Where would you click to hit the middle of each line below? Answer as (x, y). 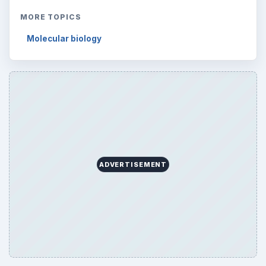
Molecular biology (64, 39)
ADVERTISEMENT (133, 165)
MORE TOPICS (51, 17)
